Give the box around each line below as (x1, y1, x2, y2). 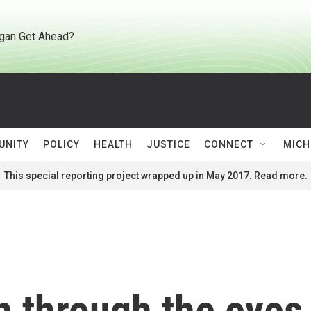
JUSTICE (146, 139, 190, 150)
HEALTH (94, 139, 133, 150)
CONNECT (204, 139, 253, 150)
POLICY (43, 139, 80, 150)
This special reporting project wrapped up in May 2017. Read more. (3, 170, 308, 181)
